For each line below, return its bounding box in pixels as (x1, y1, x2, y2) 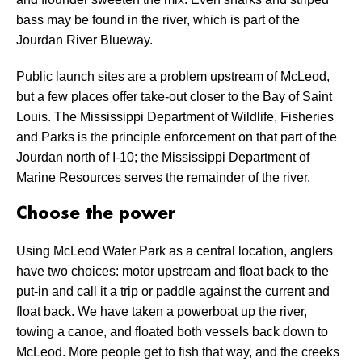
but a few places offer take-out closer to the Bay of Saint (16, 90, 332, 104)
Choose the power (16, 205, 175, 224)
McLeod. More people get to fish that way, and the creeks (16, 345, 339, 360)
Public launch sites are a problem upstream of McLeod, (16, 69, 330, 84)
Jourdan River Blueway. (16, 33, 153, 48)
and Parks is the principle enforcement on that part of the (16, 130, 337, 145)
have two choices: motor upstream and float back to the (16, 264, 329, 279)
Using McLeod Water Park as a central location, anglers (16, 244, 333, 259)
